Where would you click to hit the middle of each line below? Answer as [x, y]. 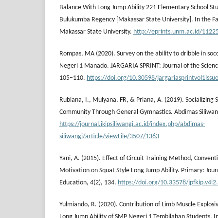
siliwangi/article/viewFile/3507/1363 [109, 137]
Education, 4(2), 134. [89, 183]
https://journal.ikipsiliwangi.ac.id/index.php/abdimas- [132, 125]
